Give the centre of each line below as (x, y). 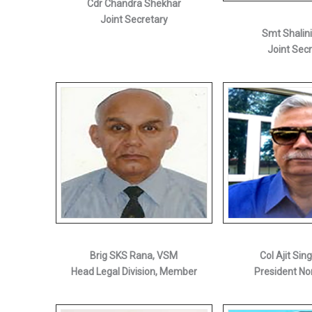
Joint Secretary (134, 20)
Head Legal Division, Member (134, 271)
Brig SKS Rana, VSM (134, 255)
